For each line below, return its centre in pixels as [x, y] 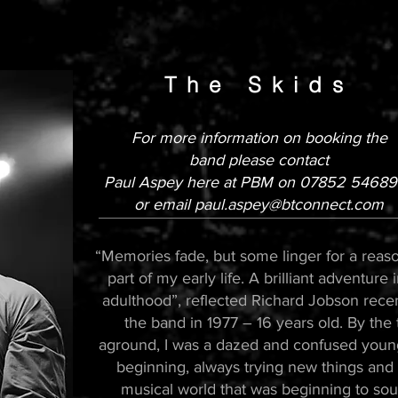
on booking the [334, 138]
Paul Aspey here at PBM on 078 [215, 182]
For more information [207, 138]
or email [164, 204]
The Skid [248, 85]
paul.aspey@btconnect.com [289, 204]
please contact [279, 160]
